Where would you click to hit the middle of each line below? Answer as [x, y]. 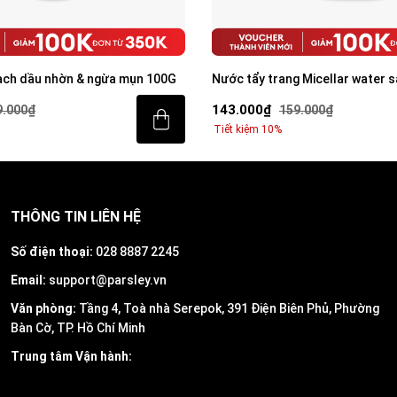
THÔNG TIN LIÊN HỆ [75, 217]
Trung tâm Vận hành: [71, 356]
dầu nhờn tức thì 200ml [279, 96]
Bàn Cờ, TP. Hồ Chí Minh [78, 328]
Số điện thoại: [51, 252]
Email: [28, 280]
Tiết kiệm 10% [248, 129]
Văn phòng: [43, 308]
